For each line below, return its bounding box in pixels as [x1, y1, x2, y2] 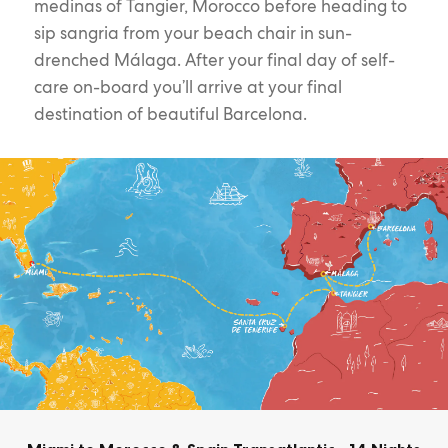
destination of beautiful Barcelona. [33, 102, 307, 125]
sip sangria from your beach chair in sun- [33, 21, 352, 44]
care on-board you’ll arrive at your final [33, 75, 342, 98]
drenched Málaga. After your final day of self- [33, 48, 395, 71]
